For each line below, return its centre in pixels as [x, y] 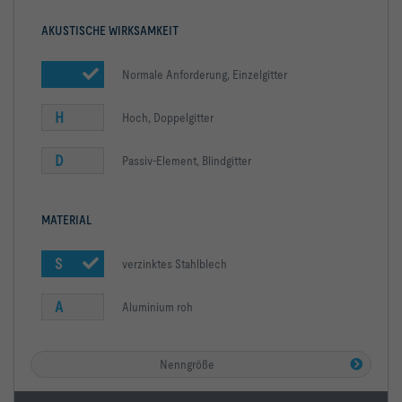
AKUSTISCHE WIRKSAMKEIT [110, 30]
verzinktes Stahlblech [175, 263]
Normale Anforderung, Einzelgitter [205, 74]
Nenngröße [187, 364]
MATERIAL [66, 219]
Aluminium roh [157, 306]
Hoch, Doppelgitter [168, 117]
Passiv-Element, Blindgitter [187, 160]
